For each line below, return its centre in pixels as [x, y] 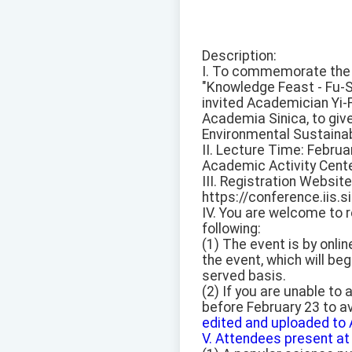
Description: [239, 56]
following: [231, 229]
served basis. [244, 276]
